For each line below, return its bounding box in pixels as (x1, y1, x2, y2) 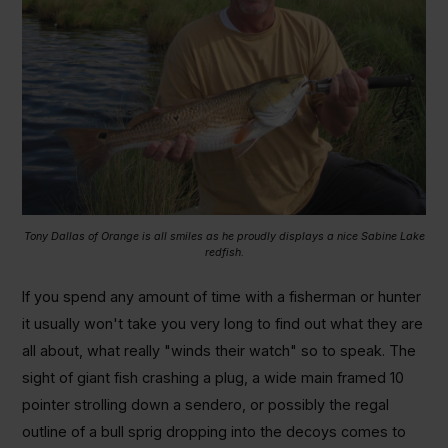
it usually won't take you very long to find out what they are (21, 314, 423, 332)
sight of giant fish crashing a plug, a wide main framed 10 (21, 368, 404, 386)
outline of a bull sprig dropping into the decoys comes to (21, 422, 406, 440)
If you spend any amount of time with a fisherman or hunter (21, 287, 421, 305)
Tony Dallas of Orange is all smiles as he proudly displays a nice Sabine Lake (23, 230, 425, 244)
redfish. (204, 246, 244, 260)
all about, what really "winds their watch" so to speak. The (21, 341, 416, 359)
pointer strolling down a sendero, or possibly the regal (21, 395, 389, 413)
